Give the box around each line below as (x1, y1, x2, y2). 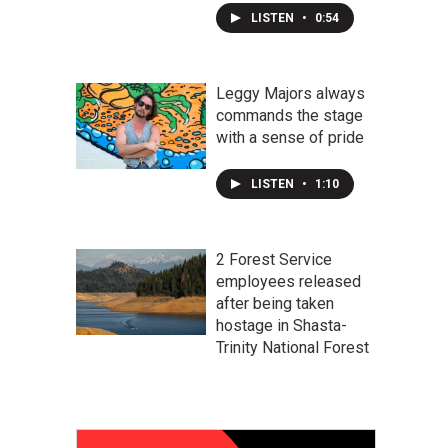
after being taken (216, 294, 334, 313)
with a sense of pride (216, 128, 364, 147)
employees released (216, 272, 361, 291)
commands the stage (216, 106, 363, 125)
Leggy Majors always (216, 84, 365, 103)
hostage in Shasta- (216, 316, 347, 335)
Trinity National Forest (216, 338, 369, 357)
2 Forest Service (216, 250, 332, 269)
